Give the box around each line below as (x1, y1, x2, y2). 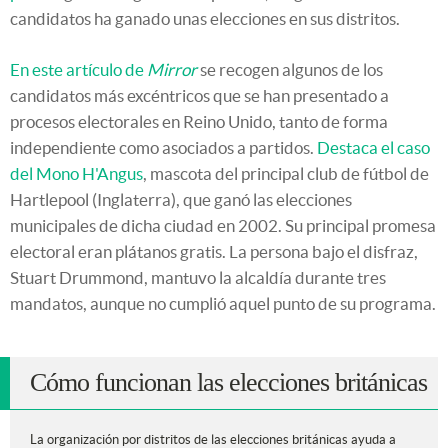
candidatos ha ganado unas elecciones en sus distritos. (10, 9, 400, 29)
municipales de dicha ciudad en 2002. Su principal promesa (10, 216, 436, 236)
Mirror (147, 60, 197, 80)
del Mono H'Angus (10, 164, 143, 184)
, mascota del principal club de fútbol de (143, 164, 429, 184)
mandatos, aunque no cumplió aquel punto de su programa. (10, 294, 436, 314)
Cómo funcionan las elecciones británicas (30, 368, 427, 398)
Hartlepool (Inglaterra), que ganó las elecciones (10, 190, 352, 210)
